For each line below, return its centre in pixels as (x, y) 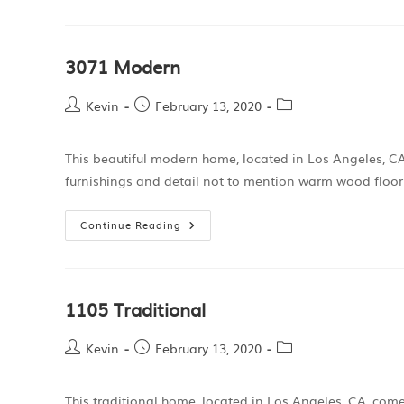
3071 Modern (123, 66)
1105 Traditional (135, 308)
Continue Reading (131, 225)
